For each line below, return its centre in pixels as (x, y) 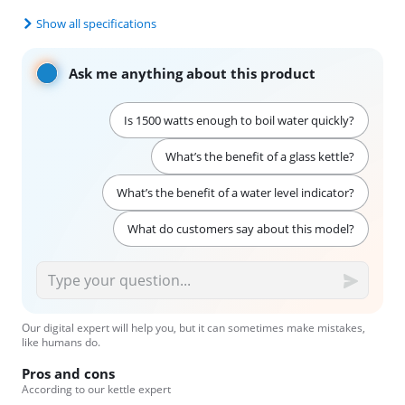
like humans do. (61, 342)
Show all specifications (96, 23)
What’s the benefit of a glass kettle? (259, 156)
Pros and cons (68, 373)
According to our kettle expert (96, 389)
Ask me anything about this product (192, 73)
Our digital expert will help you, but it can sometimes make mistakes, (193, 327)
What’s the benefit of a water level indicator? (235, 192)
